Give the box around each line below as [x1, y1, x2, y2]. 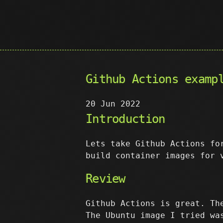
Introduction [86, 112, 165, 126]
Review [86, 172, 125, 186]
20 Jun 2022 [86, 99, 140, 109]
